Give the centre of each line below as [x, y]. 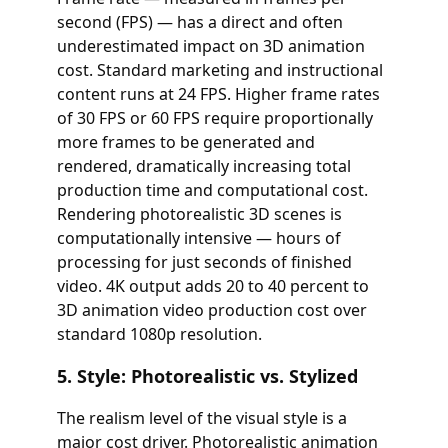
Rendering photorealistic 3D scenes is [199, 214]
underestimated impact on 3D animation [210, 46]
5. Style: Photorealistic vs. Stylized [207, 376]
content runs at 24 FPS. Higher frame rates [218, 94]
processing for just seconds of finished [204, 262]
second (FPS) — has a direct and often [199, 22]
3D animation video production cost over [211, 310]
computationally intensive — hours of [198, 238]
